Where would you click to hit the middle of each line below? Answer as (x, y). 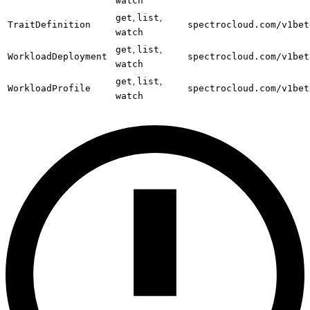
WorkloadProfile (49, 89)
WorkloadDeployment (57, 57)
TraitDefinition (49, 25)
